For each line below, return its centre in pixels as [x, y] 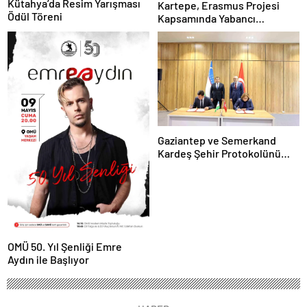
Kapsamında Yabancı [207, 19]
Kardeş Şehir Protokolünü [219, 153]
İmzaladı [177, 167]
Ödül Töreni [35, 16]
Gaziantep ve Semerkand [217, 140]
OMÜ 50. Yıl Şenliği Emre [65, 247]
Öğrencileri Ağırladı [204, 32]
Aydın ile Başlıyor [48, 260]
